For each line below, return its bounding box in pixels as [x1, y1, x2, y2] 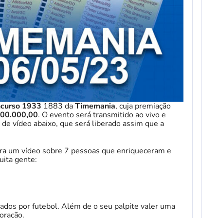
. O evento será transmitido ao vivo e [38, 109, 166, 121]
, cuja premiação [115, 101, 171, 112]
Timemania [75, 101, 115, 112]
